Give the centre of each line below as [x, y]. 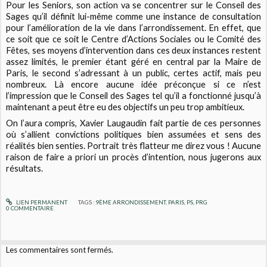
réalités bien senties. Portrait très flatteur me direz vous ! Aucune [133, 146]
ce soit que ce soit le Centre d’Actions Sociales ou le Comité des [133, 39]
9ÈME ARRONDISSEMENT [130, 202]
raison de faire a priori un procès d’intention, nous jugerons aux [133, 157]
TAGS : [86, 202]
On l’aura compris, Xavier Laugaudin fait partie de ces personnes [133, 123]
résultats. [25, 169]
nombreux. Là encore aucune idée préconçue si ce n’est [133, 85]
